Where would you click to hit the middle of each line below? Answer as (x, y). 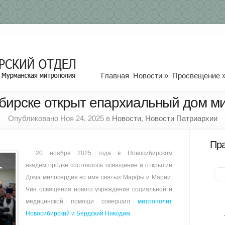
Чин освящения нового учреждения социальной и (99, 189)
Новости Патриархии (181, 118)
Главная (115, 76)
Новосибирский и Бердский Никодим (78, 213)
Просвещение (196, 76)
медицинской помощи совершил (82, 201)
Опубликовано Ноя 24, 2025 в (60, 118)
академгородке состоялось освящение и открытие (99, 165)
